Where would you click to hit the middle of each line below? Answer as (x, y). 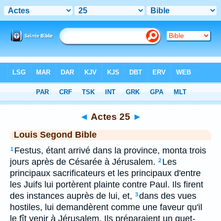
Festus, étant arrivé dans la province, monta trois (110, 150)
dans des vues (168, 196)
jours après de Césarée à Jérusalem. (83, 162)
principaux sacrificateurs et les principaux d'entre (105, 173)
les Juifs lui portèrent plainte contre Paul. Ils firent (107, 184)
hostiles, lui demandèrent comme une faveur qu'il (106, 207)
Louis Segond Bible (55, 135)
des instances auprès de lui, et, (71, 196)
